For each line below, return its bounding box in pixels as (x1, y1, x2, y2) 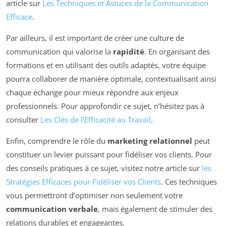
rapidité (113, 46, 144, 57)
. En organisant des (144, 46, 210, 57)
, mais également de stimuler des (98, 204, 212, 214)
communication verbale (6, 204, 98, 214)
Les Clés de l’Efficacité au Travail (40, 115, 151, 125)
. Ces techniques (161, 177, 217, 187)
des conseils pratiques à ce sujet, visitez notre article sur (6, 163, 202, 174)
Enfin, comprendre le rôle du (6, 136, 107, 146)
